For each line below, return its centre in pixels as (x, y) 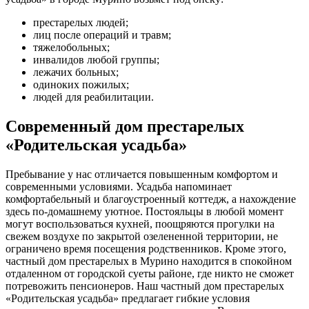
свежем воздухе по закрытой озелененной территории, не (142, 236)
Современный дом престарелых (125, 126)
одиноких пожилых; (81, 84)
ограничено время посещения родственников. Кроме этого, (146, 248)
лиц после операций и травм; (102, 34)
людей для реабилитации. (93, 97)
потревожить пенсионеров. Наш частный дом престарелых (145, 286)
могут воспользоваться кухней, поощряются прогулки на (140, 223)
